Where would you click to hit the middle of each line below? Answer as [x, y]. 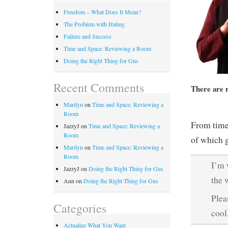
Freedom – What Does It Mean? [102, 11]
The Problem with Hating [94, 24]
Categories [80, 208]
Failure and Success [88, 36]
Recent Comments [99, 88]
